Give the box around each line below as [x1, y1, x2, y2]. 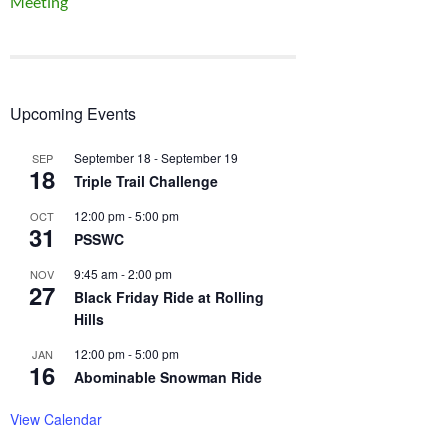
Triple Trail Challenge [74, 170, 218, 191]
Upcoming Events [10, 101, 136, 125]
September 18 [74, 148, 151, 166]
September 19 [161, 148, 238, 166]
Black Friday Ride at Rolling [74, 286, 264, 307]
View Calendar [10, 408, 102, 429]
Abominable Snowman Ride [74, 366, 262, 387]
